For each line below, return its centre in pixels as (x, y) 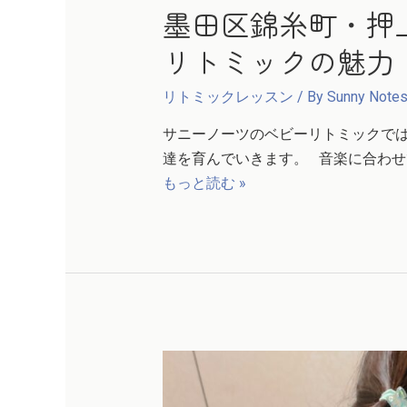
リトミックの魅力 (278, 61)
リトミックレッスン (228, 96)
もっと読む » (204, 183)
